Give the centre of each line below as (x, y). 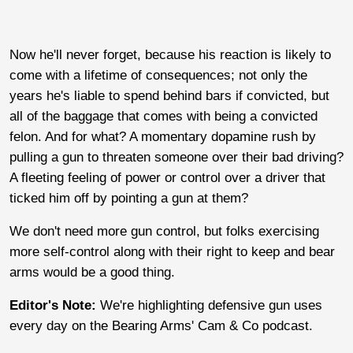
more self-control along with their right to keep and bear (172, 251)
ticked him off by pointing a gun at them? (131, 198)
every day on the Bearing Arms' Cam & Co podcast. (163, 325)
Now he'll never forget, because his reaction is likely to (170, 54)
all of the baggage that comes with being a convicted (163, 116)
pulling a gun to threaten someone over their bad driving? (176, 157)
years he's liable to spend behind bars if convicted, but (169, 95)
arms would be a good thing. (94, 272)
